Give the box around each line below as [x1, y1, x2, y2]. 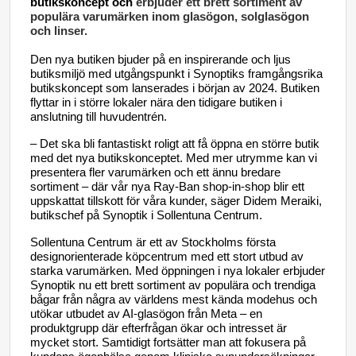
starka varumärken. [30, 265, 135, 277]
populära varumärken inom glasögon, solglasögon [30, 10, 309, 23]
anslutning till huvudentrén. [30, 110, 167, 123]
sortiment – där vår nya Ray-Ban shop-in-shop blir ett [30, 180, 304, 193]
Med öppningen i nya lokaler [135, 265, 283, 277]
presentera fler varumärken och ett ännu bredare [30, 166, 281, 179]
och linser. [30, 25, 87, 37]
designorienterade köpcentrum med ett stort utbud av [30, 250, 304, 263]
